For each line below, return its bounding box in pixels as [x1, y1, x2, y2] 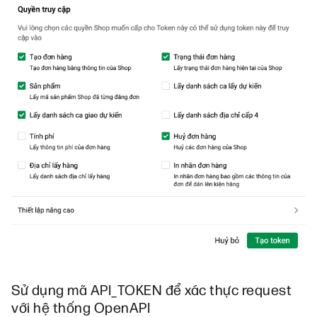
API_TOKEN [90, 282, 162, 300]
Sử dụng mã [11, 282, 91, 300]
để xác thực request [162, 282, 292, 300]
